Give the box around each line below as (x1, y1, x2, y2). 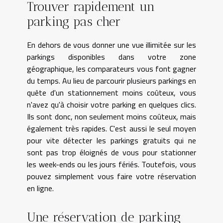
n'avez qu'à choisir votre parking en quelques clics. (27, 98, 196, 111)
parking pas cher (27, 13, 120, 29)
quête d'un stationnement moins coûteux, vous (27, 86, 196, 99)
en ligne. (27, 182, 54, 194)
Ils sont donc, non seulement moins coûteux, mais (27, 110, 196, 122)
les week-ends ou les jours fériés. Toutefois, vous (27, 158, 196, 170)
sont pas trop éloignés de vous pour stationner (27, 146, 196, 158)
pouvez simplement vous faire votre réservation (27, 170, 196, 182)
